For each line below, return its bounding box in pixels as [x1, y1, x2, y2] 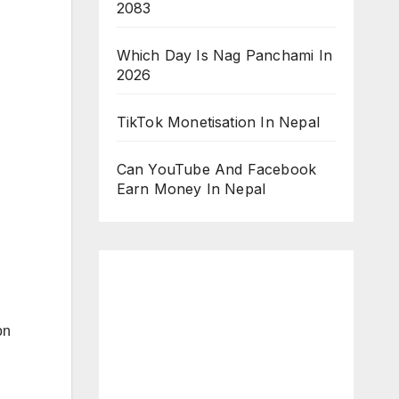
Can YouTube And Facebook [116, 160, 317, 179]
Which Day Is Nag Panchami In [116, 46, 333, 65]
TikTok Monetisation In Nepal [116, 113, 325, 132]
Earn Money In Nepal [116, 180, 271, 199]
